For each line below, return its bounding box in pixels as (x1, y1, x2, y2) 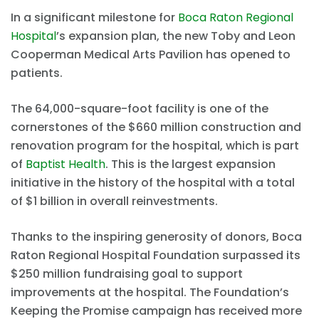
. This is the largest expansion (105, 155, 276, 172)
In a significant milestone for (11, 9, 178, 26)
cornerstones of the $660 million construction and (11, 118, 301, 135)
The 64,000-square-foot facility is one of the (11, 100, 268, 117)
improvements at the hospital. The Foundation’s (11, 283, 289, 300)
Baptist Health (26, 155, 105, 172)
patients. (11, 64, 63, 81)
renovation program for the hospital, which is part (11, 137, 299, 154)
